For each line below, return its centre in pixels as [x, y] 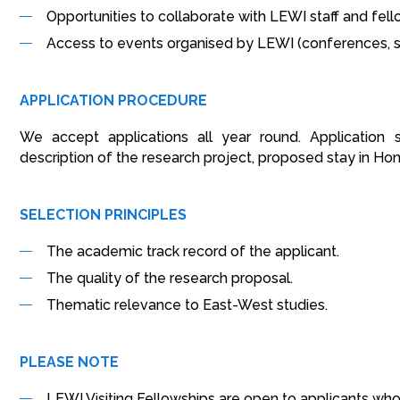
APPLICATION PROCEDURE [113, 100]
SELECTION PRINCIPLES [103, 215]
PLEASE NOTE [69, 362]
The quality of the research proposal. [170, 278]
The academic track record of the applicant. [193, 251]
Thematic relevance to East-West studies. [187, 305]
